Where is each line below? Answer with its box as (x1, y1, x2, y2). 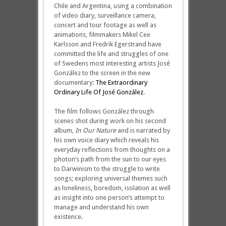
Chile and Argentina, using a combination (53, 2, 172, 10)
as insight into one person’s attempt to (53, 194, 164, 201)
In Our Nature (75, 127, 116, 134)
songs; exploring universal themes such (53, 175, 167, 182)
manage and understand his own (53, 203, 149, 211)
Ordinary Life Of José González (53, 88, 143, 96)
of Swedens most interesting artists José (53, 60, 170, 67)
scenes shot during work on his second (53, 117, 166, 125)
